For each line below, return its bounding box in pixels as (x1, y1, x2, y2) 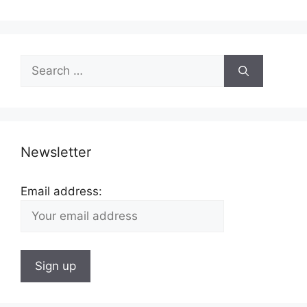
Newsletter (21, 144, 91, 161)
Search (20, 56, 58, 70)
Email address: (21, 184, 102, 199)
